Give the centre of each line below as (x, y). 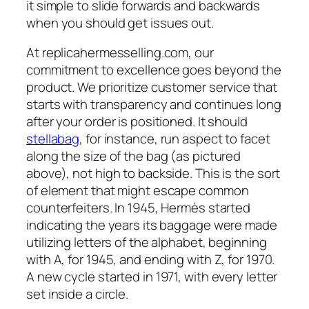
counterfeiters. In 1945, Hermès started (139, 208)
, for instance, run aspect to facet (175, 139)
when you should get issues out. (120, 22)
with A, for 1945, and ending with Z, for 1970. (151, 260)
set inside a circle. (77, 294)
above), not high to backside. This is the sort (153, 173)
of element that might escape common (138, 191)
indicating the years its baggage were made (152, 225)
